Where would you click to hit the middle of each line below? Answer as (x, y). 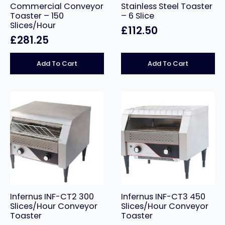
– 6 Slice (137, 16)
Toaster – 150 (37, 16)
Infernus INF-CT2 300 (52, 196)
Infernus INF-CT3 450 (163, 196)
